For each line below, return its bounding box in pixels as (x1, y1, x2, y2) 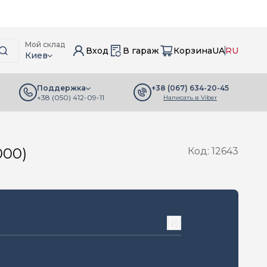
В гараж (123, 45, 159, 56)
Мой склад (25, 40, 65, 49)
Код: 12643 (188, 145, 238, 157)
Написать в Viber (163, 93, 217, 101)
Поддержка (37, 83, 86, 92)
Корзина (173, 45, 212, 56)
